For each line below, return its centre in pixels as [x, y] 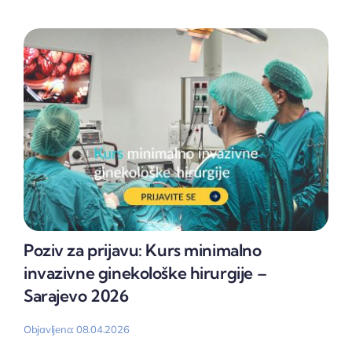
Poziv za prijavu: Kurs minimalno [142, 250]
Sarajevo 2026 [76, 296]
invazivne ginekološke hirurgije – [145, 273]
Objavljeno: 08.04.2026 [76, 330]
